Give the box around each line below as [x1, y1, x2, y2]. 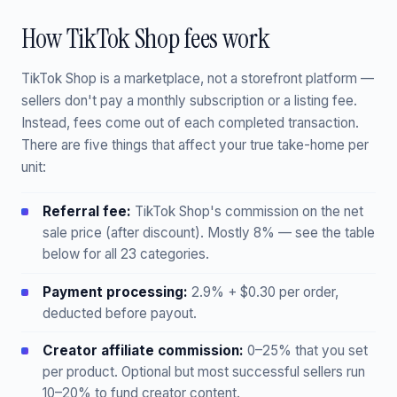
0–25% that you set [244, 342, 368, 360]
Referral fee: [43, 203, 131, 221]
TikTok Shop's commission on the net [131, 203, 363, 221]
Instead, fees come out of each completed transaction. [21, 114, 359, 132]
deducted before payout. [43, 304, 197, 322]
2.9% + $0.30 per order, [188, 283, 339, 300]
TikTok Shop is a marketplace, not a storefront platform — [21, 70, 374, 88]
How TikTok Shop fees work [21, 21, 270, 57]
